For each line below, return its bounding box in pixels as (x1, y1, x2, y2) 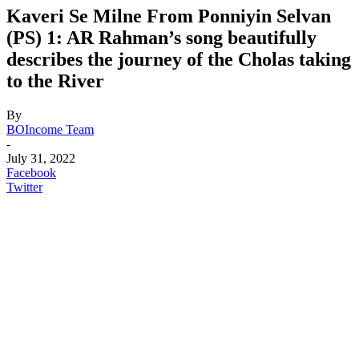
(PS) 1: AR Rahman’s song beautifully (6, 26, 317, 48)
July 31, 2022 (6, 151, 75, 165)
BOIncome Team (6, 122, 94, 136)
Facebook (6, 165, 56, 179)
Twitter (6, 179, 42, 194)
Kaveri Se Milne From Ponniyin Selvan (6, 5, 331, 26)
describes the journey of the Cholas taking (6, 48, 351, 70)
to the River (6, 70, 104, 91)
